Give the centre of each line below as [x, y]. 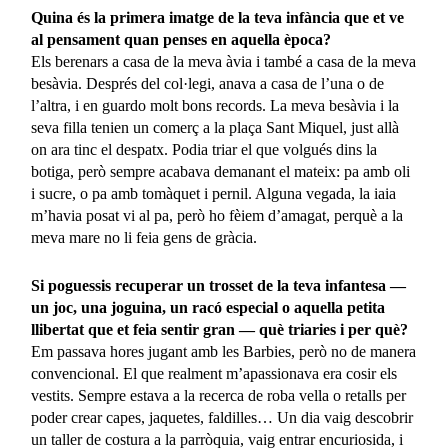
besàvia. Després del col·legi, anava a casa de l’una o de [208, 84]
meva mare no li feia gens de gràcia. [144, 238]
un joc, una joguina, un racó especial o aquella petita [208, 308]
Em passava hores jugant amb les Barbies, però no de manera [224, 352]
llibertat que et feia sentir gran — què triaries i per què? [220, 330]
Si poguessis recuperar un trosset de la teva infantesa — [219, 286]
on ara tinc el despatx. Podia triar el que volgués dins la [204, 150]
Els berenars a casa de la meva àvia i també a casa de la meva [224, 62]
